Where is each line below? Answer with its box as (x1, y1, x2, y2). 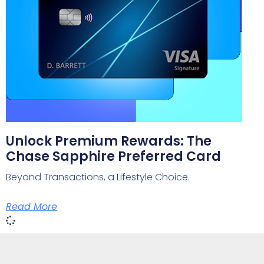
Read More (6, 199, 57, 213)
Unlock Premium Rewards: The (6, 131, 212, 150)
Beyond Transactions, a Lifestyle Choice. (6, 170, 190, 184)
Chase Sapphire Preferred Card (6, 147, 221, 166)
